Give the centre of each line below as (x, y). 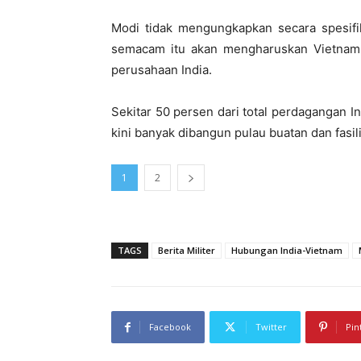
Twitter (271, 327)
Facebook (170, 327)
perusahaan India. (162, 70)
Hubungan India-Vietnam (287, 251)
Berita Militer (187, 251)
